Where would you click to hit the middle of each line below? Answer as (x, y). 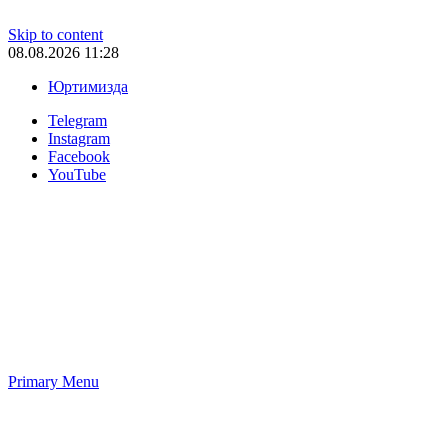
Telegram (77, 120)
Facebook (79, 156)
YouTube (77, 174)
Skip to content (55, 34)
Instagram (79, 138)
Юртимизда (88, 86)
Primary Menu (53, 381)
